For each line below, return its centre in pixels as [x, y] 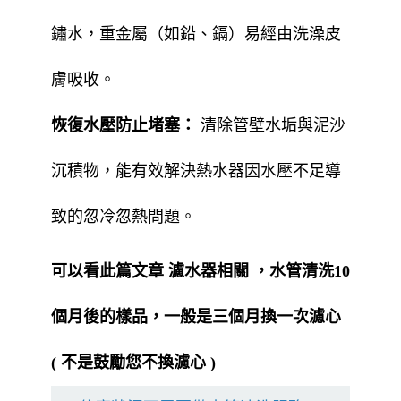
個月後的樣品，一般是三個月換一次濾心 [196, 317]
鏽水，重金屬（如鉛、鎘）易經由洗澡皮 [196, 34]
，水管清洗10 [299, 272]
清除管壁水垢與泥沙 [271, 126]
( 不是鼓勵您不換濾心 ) [133, 363]
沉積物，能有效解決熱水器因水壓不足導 [196, 171]
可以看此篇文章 [110, 272]
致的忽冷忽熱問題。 [124, 217]
